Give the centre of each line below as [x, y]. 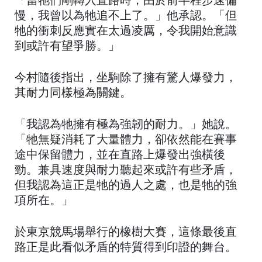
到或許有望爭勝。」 [67, 47]
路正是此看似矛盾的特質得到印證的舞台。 [126, 248]
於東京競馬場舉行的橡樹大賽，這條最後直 [126, 233]
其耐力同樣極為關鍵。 [73, 94]
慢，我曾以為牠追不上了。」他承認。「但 [126, 17]
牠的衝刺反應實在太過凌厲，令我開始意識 [126, 32]
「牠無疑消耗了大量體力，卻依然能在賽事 [126, 141]
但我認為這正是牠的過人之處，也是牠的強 [126, 186]
